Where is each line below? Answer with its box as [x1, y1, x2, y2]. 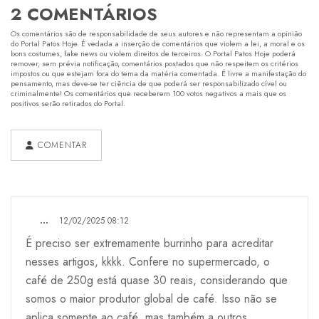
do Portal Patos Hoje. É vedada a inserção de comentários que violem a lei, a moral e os [11, 37, 305, 49]
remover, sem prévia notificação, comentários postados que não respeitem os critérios [11, 57, 298, 69]
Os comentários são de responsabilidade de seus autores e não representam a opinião [11, 27, 302, 39]
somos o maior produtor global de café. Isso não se [26, 290, 277, 307]
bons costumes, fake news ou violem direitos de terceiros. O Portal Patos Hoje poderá [11, 47, 296, 59]
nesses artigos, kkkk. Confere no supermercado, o [26, 253, 270, 270]
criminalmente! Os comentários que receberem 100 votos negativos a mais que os [11, 87, 286, 99]
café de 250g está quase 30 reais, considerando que [26, 271, 288, 288]
